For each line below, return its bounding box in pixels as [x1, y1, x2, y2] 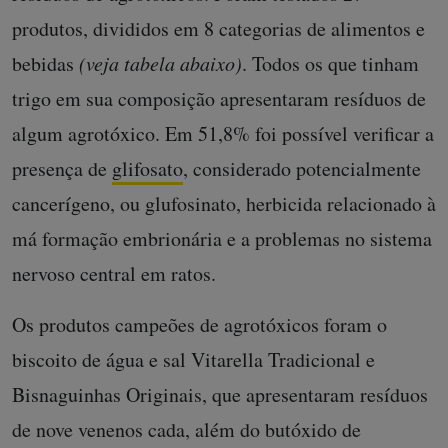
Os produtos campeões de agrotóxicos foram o [12, 310, 387, 338]
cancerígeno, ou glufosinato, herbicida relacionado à [12, 189, 436, 217]
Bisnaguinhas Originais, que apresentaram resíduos [12, 380, 428, 408]
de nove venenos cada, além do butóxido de [12, 415, 361, 443]
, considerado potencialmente [183, 154, 421, 182]
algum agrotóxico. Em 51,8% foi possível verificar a [12, 119, 434, 147]
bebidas [12, 49, 79, 77]
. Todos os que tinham [242, 49, 419, 77]
